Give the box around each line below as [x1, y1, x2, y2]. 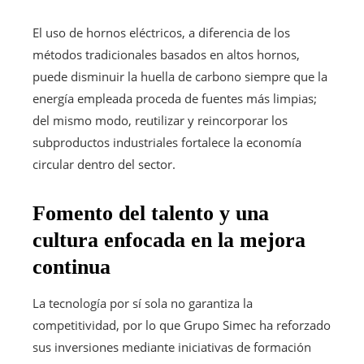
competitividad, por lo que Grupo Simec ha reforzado [32, 316, 331, 333]
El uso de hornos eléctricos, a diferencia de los [32, 24, 290, 41]
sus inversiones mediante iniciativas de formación [32, 338, 311, 355]
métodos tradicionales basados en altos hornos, [32, 45, 300, 63]
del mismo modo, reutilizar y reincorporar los [32, 111, 288, 128]
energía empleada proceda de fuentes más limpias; [32, 89, 317, 106]
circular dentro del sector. [32, 155, 175, 172]
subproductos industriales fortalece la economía [32, 133, 301, 150]
